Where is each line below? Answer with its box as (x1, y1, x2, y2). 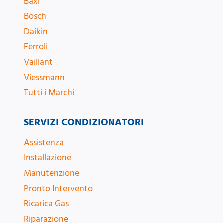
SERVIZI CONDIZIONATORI (24, 115, 144, 129)
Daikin (24, 25, 48, 38)
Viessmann (24, 71, 65, 84)
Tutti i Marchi (24, 86, 74, 99)
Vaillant (24, 55, 53, 68)
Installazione (24, 151, 71, 164)
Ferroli (24, 40, 48, 53)
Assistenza (24, 136, 64, 149)
